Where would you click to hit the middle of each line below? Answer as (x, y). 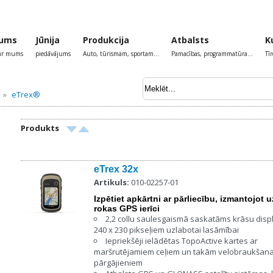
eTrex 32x (116, 169)
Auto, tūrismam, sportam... (121, 54)
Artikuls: (112, 182)
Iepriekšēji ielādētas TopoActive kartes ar (182, 241)
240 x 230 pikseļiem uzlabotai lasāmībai (166, 230)
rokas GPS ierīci (127, 208)
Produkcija (106, 40)
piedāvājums (53, 54)
